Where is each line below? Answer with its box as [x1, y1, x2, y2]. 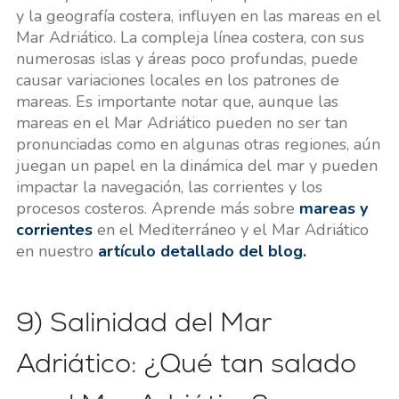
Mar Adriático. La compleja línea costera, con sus [15, 27, 364, 49]
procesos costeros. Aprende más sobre [15, 198, 299, 220]
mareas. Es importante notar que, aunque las [15, 91, 338, 113]
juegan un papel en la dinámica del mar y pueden [15, 155, 378, 177]
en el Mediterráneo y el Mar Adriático [92, 219, 369, 241]
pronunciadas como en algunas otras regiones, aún [15, 134, 380, 156]
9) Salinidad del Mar [15, 305, 271, 340]
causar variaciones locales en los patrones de [15, 69, 339, 92]
